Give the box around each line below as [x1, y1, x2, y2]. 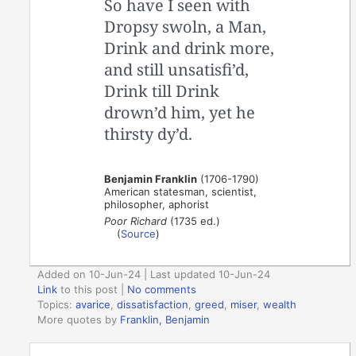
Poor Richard [104, 215, 168, 228]
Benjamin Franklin [104, 172, 198, 186]
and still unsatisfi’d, [104, 59, 250, 81]
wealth [263, 297, 297, 311]
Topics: [37, 297, 76, 311]
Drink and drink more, [104, 37, 275, 60]
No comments [127, 282, 197, 296]
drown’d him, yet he [104, 102, 256, 124]
